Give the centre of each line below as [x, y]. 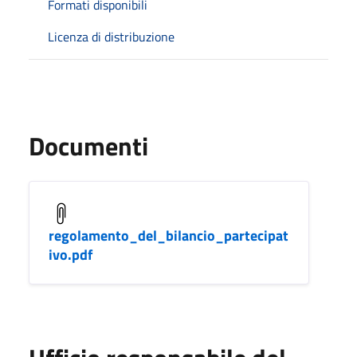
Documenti [88, 145]
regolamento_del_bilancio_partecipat [169, 235]
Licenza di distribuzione [111, 36]
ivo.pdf [71, 254]
